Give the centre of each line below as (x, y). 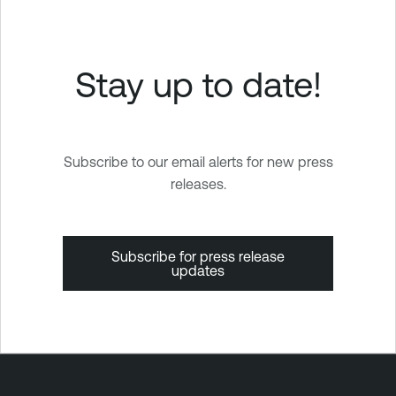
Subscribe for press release (198, 256)
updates (198, 270)
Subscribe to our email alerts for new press (198, 161)
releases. (198, 183)
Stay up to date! (198, 84)
